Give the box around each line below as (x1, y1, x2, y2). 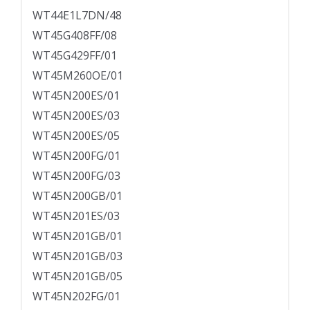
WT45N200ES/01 (33, 88, 120, 104)
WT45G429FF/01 (33, 48, 117, 64)
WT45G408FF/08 (33, 28, 117, 44)
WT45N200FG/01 (33, 148, 120, 164)
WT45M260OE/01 (33, 68, 123, 84)
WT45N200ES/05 (33, 128, 120, 144)
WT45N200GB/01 (33, 188, 122, 204)
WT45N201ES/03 (33, 208, 120, 224)
